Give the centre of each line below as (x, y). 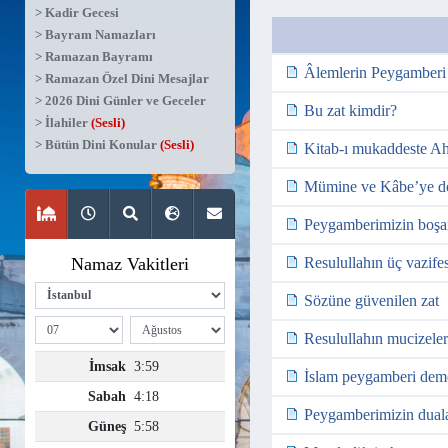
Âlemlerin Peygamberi (375, 72)
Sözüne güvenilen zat (371, 300)
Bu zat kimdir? (350, 110)
